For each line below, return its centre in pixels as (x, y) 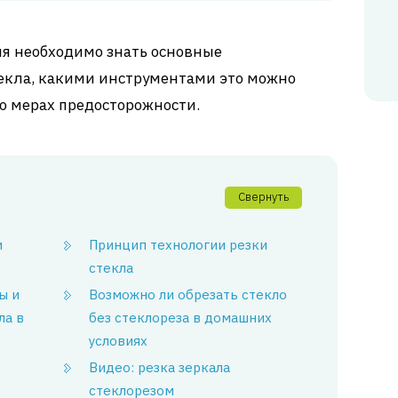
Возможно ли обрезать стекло (188, 294)
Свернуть (264, 196)
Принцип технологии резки (179, 244)
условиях (119, 340)
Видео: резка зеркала (160, 367)
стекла (111, 267)
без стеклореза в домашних (181, 317)
